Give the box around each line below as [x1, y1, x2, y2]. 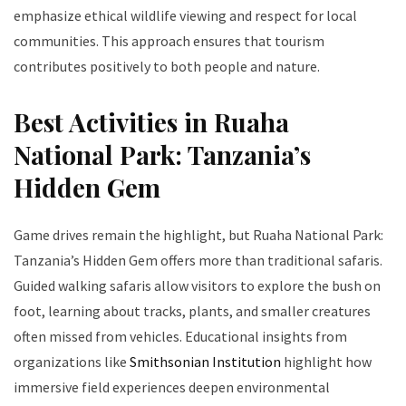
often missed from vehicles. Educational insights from [14, 327, 347, 346]
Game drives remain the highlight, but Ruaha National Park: [14, 226, 383, 245]
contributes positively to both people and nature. [14, 57, 320, 76]
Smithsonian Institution [130, 353, 281, 372]
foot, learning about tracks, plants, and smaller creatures [14, 302, 371, 321]
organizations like [14, 353, 130, 372]
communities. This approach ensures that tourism [14, 32, 324, 51]
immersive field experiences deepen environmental [14, 378, 330, 397]
